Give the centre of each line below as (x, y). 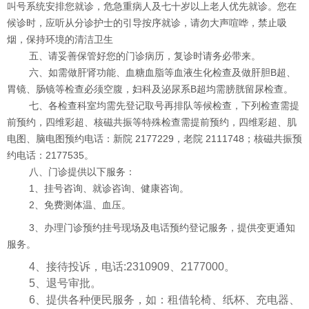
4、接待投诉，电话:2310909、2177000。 (132, 267)
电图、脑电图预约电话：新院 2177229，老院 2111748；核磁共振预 (154, 139)
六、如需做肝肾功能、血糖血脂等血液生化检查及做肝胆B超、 (162, 72)
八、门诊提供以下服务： (82, 172)
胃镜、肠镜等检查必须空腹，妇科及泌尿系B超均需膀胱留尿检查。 (150, 89)
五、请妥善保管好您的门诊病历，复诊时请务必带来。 (145, 56)
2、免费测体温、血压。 (80, 205)
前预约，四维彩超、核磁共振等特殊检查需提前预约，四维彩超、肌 (152, 122)
